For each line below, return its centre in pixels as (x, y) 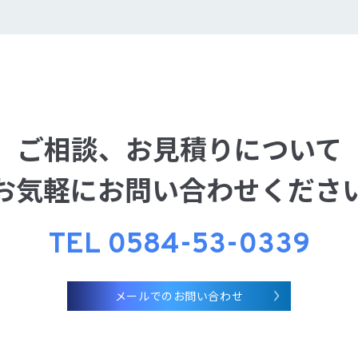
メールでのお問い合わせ (179, 295)
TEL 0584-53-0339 (179, 245)
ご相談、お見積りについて (179, 148)
